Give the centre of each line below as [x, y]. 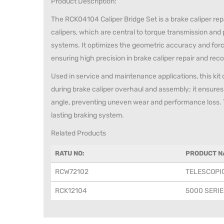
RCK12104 [71, 191]
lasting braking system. [87, 115]
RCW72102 [72, 172]
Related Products [78, 133]
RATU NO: [70, 153]
